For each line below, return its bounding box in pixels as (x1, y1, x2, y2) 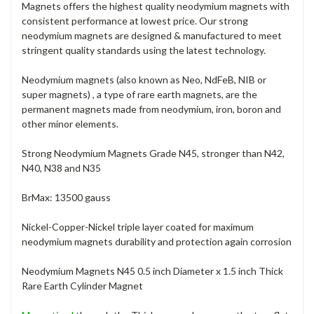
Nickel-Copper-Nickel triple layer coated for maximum (22, 220, 254, 233)
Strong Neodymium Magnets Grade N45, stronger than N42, (22, 146, 285, 159)
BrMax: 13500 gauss (22, 191, 111, 203)
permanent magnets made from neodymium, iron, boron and (22, 102, 281, 115)
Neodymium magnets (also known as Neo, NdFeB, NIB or (22, 73, 266, 86)
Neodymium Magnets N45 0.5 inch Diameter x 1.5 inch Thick (22, 264, 283, 277)
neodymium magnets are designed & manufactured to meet (22, 29, 282, 41)
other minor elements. (22, 117, 118, 130)
